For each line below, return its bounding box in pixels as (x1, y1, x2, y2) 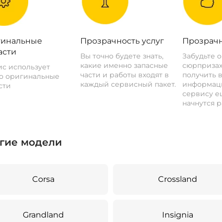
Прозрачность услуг (80, 36, 165, 46)
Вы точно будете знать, (80, 52, 164, 60)
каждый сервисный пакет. (80, 80, 176, 89)
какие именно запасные (80, 61, 168, 70)
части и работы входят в (80, 70, 169, 79)
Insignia (162, 210, 194, 220)
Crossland (158, 174, 198, 184)
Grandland (22, 210, 64, 220)
